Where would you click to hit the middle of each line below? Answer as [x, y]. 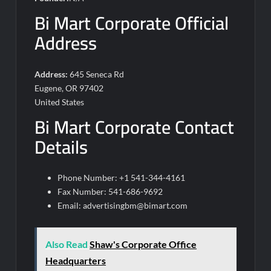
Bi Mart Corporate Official [132, 23]
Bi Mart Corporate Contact [135, 127]
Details [61, 147]
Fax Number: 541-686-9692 [110, 191]
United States [60, 102]
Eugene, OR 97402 [69, 88]
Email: [70, 205]
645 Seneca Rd [96, 74]
